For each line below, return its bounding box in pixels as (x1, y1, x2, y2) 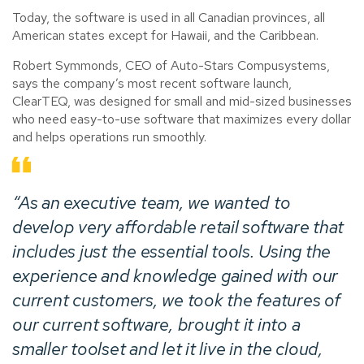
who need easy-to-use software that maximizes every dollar (12, 110, 351, 128)
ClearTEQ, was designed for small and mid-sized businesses (12, 92, 352, 110)
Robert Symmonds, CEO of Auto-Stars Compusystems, (12, 56, 330, 74)
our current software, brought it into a (12, 312, 301, 336)
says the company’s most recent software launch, (12, 74, 292, 92)
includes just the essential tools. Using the (12, 239, 331, 263)
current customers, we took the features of (12, 288, 340, 312)
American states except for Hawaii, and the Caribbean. (12, 26, 318, 44)
